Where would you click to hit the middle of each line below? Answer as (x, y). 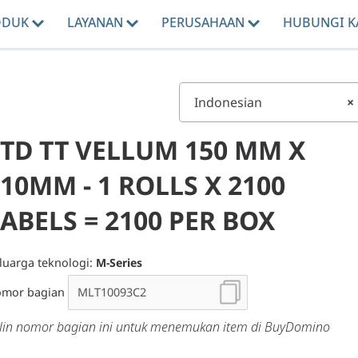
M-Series (119, 263)
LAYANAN (96, 22)
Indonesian (228, 102)
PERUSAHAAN (204, 22)
